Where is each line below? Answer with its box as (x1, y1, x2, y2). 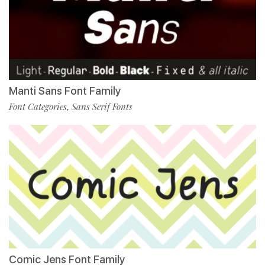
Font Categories (9, 100, 67, 112)
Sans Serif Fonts (72, 100, 132, 112)
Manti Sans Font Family (9, 84, 121, 97)
